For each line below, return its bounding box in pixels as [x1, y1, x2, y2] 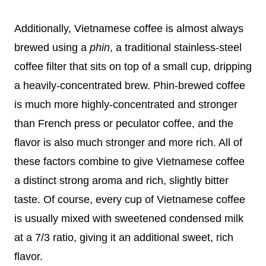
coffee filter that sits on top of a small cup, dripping [14, 61, 252, 73]
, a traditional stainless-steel [110, 42, 242, 54]
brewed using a [14, 42, 90, 54]
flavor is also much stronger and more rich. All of [14, 137, 242, 149]
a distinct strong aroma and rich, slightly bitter [14, 175, 229, 187]
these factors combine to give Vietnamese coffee [14, 156, 245, 168]
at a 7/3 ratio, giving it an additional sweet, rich [14, 232, 233, 244]
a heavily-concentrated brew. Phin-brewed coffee [14, 80, 245, 92]
